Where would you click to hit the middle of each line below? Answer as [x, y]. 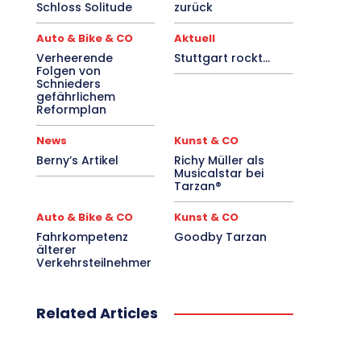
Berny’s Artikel [77, 160]
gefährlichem [75, 96]
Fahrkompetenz [82, 237]
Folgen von [68, 71]
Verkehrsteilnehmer [93, 262]
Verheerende [74, 58]
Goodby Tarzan [221, 237]
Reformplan [71, 109]
